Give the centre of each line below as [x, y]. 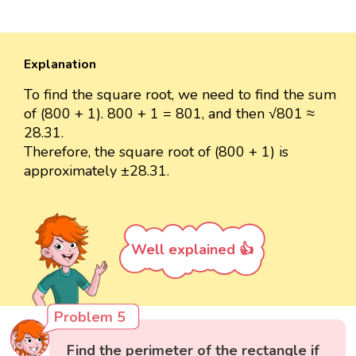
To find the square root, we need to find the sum [180, 95]
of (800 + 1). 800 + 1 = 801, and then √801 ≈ [169, 114]
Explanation [60, 65]
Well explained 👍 [192, 250]
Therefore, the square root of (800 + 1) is [156, 152]
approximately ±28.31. [97, 171]
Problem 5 [90, 317]
